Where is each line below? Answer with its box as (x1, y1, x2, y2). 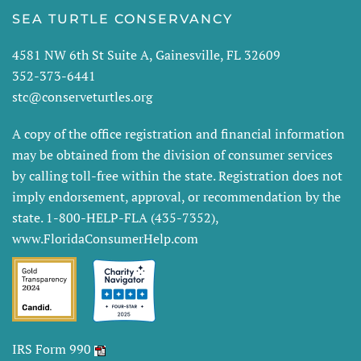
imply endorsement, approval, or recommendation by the (12, 188, 341, 205)
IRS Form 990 (12, 340, 91, 358)
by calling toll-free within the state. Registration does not (12, 167, 342, 185)
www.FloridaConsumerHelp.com (12, 230, 198, 247)
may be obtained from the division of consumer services (12, 146, 333, 164)
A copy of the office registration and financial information (12, 125, 345, 143)
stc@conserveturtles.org (12, 88, 152, 106)
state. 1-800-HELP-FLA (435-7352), (12, 209, 218, 226)
